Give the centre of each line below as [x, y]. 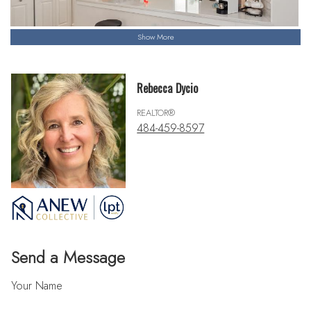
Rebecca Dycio [168, 88]
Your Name [37, 286]
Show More [155, 37]
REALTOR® [156, 112]
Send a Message [68, 258]
